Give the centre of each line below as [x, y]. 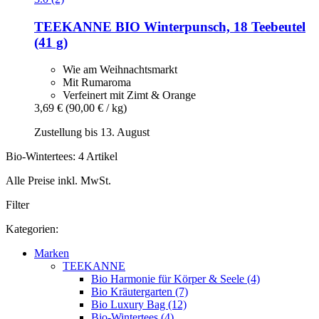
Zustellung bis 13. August [92, 132]
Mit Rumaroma [97, 83]
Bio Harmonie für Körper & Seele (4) [176, 279]
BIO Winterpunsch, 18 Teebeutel [209, 26]
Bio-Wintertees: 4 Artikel [62, 157]
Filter [17, 205]
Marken [52, 253]
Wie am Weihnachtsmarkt [120, 70]
